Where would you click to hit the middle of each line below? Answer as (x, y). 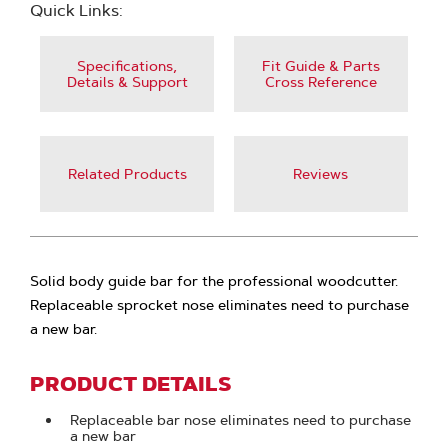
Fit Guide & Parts (320, 66)
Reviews (321, 174)
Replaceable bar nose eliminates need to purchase (241, 420)
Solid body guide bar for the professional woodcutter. (214, 281)
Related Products (127, 174)
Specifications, (127, 66)
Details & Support (127, 82)
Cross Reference (320, 82)
